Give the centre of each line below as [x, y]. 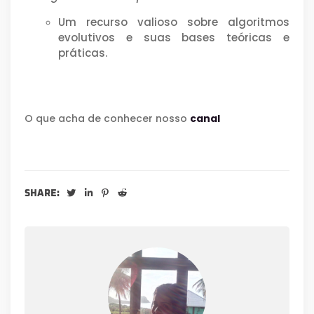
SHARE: [42, 193]
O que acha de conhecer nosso [107, 118]
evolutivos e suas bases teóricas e [174, 37]
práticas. [83, 53]
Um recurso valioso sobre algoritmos [174, 22]
